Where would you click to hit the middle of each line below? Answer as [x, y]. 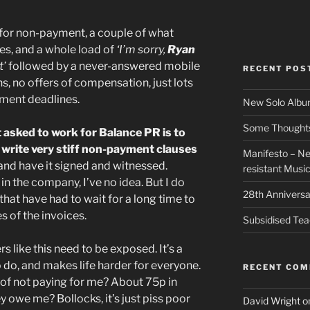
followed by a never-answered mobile [103, 66]
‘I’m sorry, [142, 49]
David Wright [271, 300]
